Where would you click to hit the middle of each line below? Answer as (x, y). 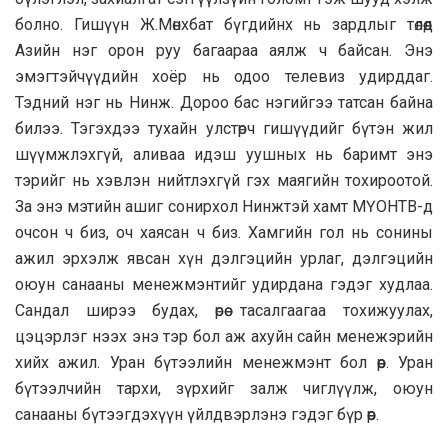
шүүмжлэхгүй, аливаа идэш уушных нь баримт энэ (224, 154)
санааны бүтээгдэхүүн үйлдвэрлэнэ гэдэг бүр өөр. (197, 414)
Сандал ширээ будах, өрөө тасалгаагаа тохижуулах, (224, 310)
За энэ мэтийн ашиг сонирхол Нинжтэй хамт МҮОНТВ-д (224, 206)
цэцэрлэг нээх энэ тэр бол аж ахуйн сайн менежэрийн (224, 336)
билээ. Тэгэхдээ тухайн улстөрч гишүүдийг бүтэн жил (224, 128)
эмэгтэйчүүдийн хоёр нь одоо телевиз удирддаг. (224, 76)
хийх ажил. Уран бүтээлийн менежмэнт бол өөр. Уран (224, 362)
